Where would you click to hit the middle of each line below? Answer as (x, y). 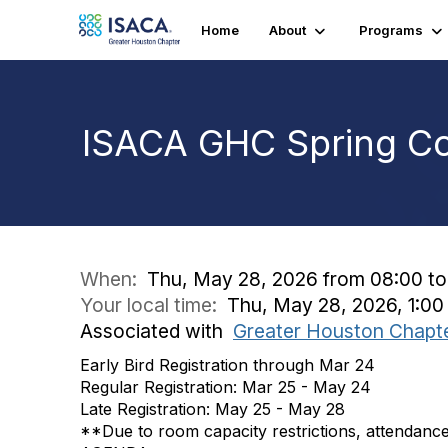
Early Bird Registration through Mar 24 (230, 365)
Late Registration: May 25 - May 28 (212, 409)
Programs (391, 30)
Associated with (156, 331)
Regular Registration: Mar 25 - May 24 (225, 387)
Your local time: (153, 305)
